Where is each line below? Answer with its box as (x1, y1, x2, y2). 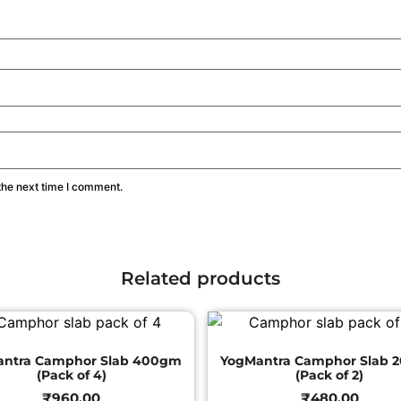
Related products (121, 268, 280, 290)
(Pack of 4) (36, 367, 107, 384)
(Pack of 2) (295, 367, 364, 384)
